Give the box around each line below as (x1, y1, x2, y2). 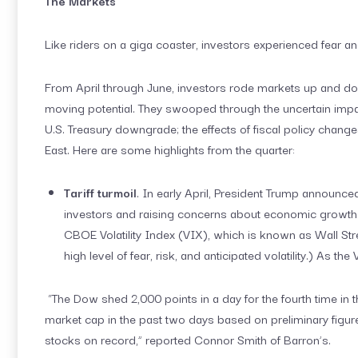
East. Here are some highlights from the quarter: (45, 139, 295, 158)
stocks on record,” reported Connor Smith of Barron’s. (45, 329, 331, 348)
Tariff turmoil (64, 182, 137, 201)
